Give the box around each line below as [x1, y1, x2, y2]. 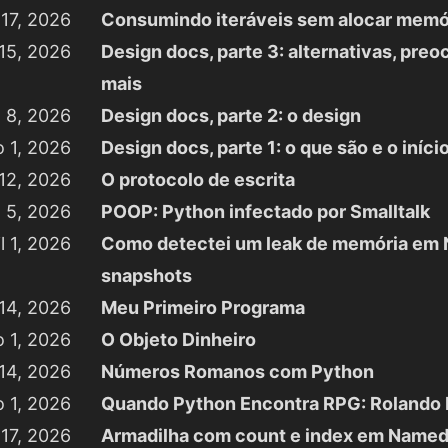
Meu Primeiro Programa [100, 297, 305, 318]
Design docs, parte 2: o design [100, 105, 361, 126]
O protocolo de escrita [100, 169, 295, 190]
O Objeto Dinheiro [100, 329, 256, 350]
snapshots [100, 265, 192, 286]
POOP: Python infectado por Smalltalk [100, 201, 430, 222]
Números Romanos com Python [100, 361, 374, 382]
